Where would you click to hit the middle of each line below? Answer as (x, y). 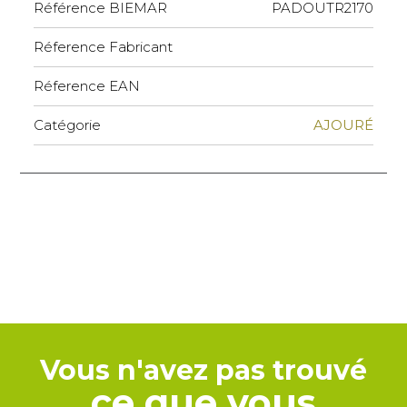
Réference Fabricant (104, 47)
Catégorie (68, 125)
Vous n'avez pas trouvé (203, 371)
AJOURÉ (343, 125)
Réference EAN (87, 86)
